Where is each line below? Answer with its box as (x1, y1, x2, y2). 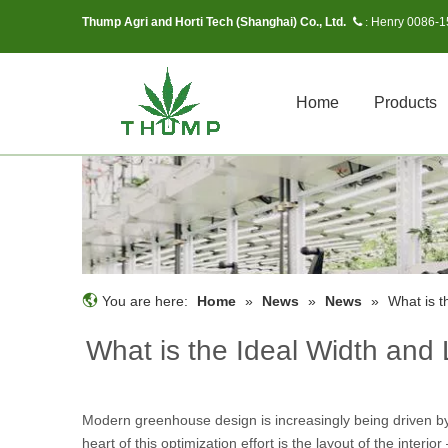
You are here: (98, 293, 192, 309)
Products (374, 94, 437, 111)
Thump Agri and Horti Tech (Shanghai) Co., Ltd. (82, 15, 349, 29)
